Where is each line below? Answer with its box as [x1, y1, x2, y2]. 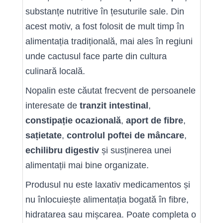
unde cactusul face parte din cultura [25, 51, 167, 61]
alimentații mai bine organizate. [25, 160, 149, 170]
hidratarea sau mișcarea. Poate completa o [25, 210, 196, 220]
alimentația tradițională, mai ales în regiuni [25, 36, 193, 46]
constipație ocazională [25, 115, 121, 125]
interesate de [25, 101, 80, 111]
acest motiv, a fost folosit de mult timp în [25, 21, 184, 31]
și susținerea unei [99, 145, 171, 155]
